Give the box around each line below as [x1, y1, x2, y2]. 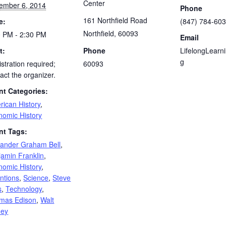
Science [23, 173, 49, 183]
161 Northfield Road [83, 15, 148, 26]
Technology [6, 184, 42, 194]
